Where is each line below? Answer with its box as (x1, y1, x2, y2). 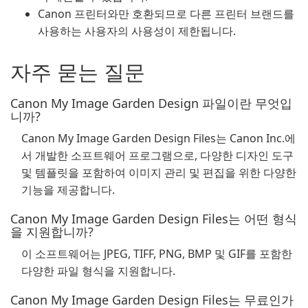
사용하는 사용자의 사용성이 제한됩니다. (38, 23, 236, 38)
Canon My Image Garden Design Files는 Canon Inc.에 (21, 131, 296, 146)
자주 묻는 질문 (10, 58, 145, 86)
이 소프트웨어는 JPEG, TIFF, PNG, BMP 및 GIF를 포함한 (21, 246, 292, 261)
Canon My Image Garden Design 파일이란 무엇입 (10, 95, 292, 111)
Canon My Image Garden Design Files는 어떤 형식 (10, 210, 297, 227)
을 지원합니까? (10, 223, 93, 240)
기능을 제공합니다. (21, 182, 115, 197)
